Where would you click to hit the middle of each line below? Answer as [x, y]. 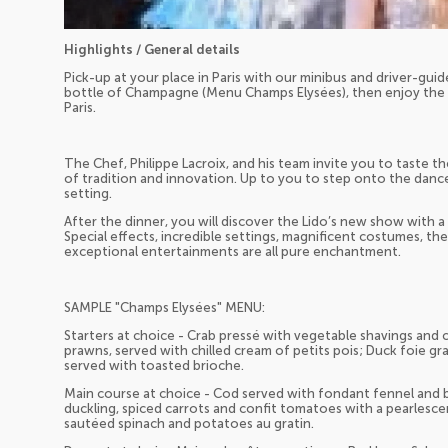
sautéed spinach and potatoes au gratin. [189, 423]
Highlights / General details [152, 49]
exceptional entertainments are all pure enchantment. [232, 251]
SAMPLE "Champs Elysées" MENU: [164, 307]
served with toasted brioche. [154, 365]
